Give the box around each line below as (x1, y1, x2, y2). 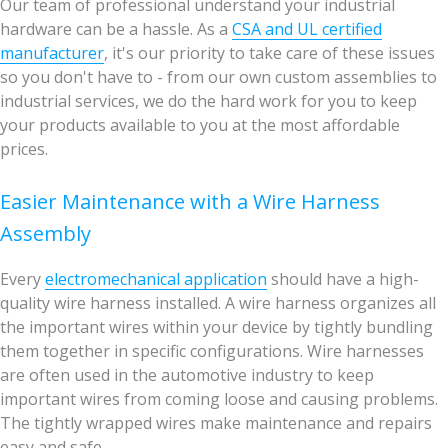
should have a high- (267, 267, 419, 290)
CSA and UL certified (232, 18, 382, 41)
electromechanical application (45, 267, 267, 290)
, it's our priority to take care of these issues (104, 42, 435, 65)
